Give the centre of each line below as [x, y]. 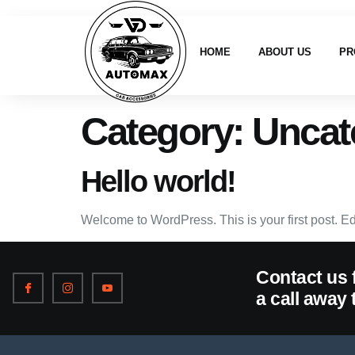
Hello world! [158, 181]
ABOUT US [285, 52]
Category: [166, 131]
